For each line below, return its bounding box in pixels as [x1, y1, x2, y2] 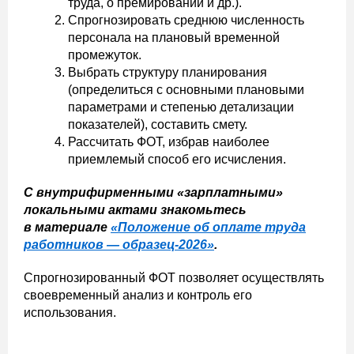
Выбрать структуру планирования [68, 66, 267, 79]
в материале [24, 220, 111, 234]
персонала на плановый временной [68, 31, 280, 44]
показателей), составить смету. [68, 118, 247, 131]
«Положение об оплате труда [111, 220, 306, 234]
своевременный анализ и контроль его [24, 288, 252, 302]
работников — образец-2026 [24, 238, 207, 251]
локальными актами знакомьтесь [24, 203, 247, 217]
